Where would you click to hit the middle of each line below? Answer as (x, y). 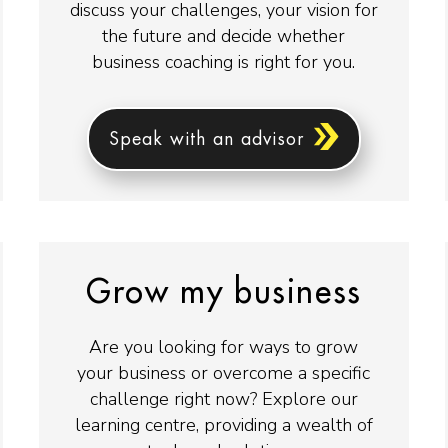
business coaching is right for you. (224, 61)
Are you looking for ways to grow (224, 347)
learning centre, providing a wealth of (223, 425)
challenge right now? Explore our (223, 399)
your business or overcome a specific (224, 373)
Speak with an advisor (206, 138)
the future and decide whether (224, 35)
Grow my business (224, 293)
